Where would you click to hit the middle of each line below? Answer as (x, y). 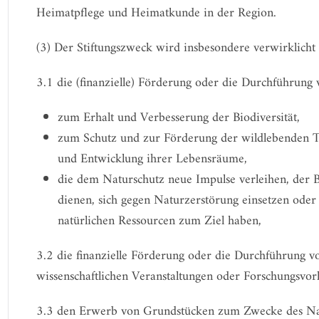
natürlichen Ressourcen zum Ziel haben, (159, 221)
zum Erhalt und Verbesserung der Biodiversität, (178, 118)
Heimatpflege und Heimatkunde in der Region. (156, 13)
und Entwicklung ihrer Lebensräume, (152, 159)
